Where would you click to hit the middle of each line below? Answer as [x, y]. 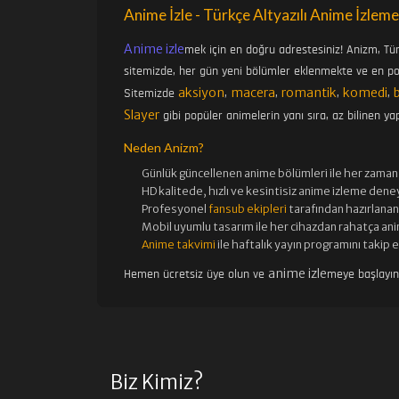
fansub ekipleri [247, 209]
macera [252, 93]
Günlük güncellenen [191, 174]
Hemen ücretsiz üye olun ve [195, 275]
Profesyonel [175, 209]
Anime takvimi [178, 245]
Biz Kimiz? [156, 383]
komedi [365, 93]
